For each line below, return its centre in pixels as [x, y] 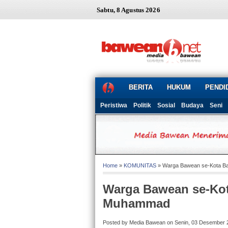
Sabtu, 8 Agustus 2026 [129, 10]
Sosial [166, 105]
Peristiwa [114, 105]
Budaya [192, 105]
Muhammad [137, 204]
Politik [142, 105]
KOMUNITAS [140, 166]
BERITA [141, 87]
